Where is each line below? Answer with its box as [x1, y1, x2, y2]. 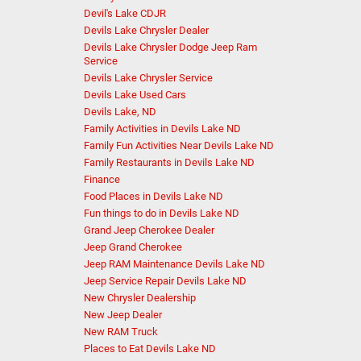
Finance [83, 173, 120, 185]
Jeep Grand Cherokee [83, 241, 182, 253]
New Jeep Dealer [83, 309, 162, 321]
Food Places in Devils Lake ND [83, 190, 223, 202]
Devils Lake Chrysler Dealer [83, 24, 209, 36]
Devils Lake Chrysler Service [83, 72, 213, 84]
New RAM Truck [83, 326, 158, 338]
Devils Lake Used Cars [83, 89, 186, 101]
